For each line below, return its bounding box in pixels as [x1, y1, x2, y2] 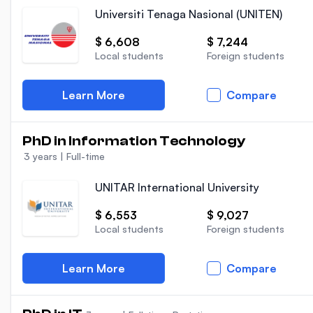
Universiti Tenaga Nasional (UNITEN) [95, 7, 282, 21]
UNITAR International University [95, 180, 259, 194]
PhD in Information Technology [22, 133, 245, 149]
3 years [24, 150, 57, 162]
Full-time [66, 150, 105, 162]
